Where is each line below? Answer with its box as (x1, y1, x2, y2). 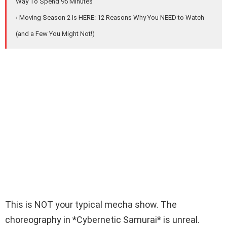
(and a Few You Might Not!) (16, 30, 95, 38)
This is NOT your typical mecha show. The (5, 199, 177, 210)
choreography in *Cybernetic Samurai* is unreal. (5, 214, 200, 225)
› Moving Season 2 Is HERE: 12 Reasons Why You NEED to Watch (16, 14, 204, 22)
